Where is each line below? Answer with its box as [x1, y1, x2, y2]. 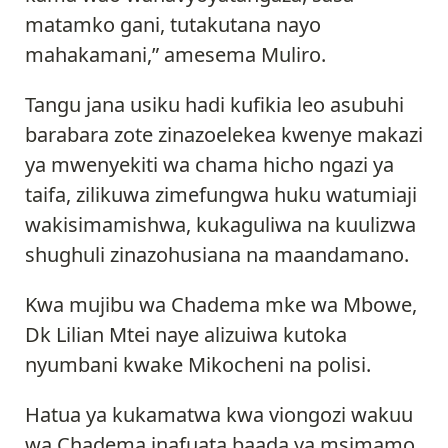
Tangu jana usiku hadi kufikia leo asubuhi [25, 90, 404, 118]
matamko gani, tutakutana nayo [25, 10, 321, 38]
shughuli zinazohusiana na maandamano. [25, 240, 409, 268]
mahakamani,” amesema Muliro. [25, 40, 326, 68]
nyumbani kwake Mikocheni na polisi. [25, 350, 371, 378]
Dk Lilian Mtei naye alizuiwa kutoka [25, 320, 347, 348]
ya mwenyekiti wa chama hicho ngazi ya [25, 150, 394, 178]
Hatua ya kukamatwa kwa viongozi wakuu [25, 400, 413, 428]
